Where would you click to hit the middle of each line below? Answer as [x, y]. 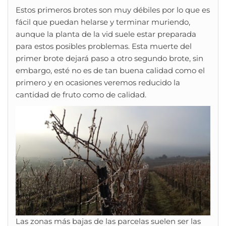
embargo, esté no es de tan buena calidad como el [110, 70]
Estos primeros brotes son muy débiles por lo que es [113, 10]
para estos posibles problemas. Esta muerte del [104, 46]
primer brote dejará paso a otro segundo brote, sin [109, 58]
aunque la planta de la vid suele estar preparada [106, 34]
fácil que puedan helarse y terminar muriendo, [103, 22]
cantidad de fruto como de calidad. [81, 95]
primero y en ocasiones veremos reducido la [98, 82]
